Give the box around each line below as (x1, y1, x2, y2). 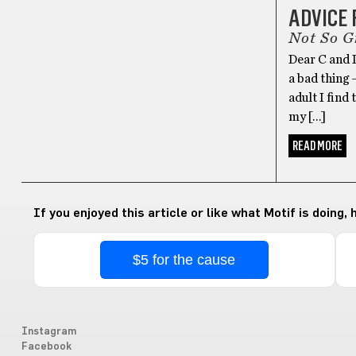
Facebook (21, 341, 72, 352)
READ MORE (292, 137, 343, 153)
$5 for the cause (133, 251, 236, 268)
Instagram (21, 326, 76, 337)
